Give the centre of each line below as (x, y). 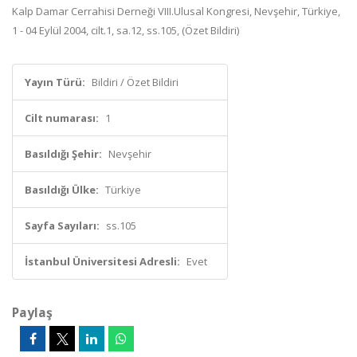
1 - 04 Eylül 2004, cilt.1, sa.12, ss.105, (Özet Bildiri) (126, 30)
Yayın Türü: (55, 82)
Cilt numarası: (62, 118)
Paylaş (32, 312)
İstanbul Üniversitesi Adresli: (102, 261)
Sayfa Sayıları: (62, 226)
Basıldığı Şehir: (63, 154)
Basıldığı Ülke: (62, 190)
